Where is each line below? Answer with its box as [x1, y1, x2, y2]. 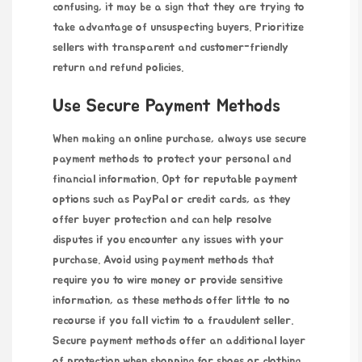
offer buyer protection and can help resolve [53, 214, 271, 226]
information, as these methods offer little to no [53, 295, 290, 307]
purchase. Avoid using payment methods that [53, 255, 274, 267]
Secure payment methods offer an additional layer [53, 335, 305, 347]
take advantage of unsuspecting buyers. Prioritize [53, 21, 304, 33]
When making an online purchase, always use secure [53, 133, 306, 145]
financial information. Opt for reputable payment [53, 174, 297, 186]
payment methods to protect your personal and [53, 154, 291, 166]
